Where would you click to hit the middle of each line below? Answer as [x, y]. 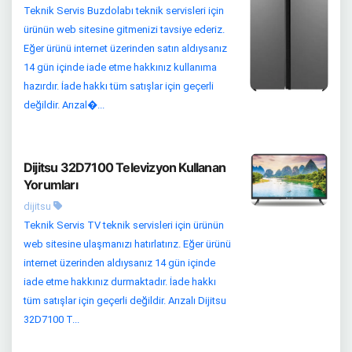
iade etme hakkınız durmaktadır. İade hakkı [120, 282]
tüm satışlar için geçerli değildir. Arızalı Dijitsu [125, 301]
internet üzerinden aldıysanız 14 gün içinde [119, 263]
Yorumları [51, 185]
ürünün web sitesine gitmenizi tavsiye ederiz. [124, 30]
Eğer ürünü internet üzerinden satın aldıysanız [125, 49]
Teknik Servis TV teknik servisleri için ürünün [124, 225]
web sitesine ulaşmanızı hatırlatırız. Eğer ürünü [127, 244]
